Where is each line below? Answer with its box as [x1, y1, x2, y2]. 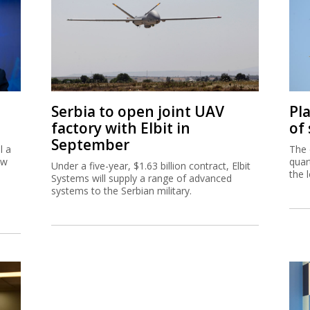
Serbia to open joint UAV [51, 101, 224, 121]
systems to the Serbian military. [51, 183, 192, 197]
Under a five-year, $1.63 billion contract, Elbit [51, 158, 250, 172]
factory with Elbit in [51, 118, 190, 138]
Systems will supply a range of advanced [51, 171, 232, 185]
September [51, 134, 129, 154]
